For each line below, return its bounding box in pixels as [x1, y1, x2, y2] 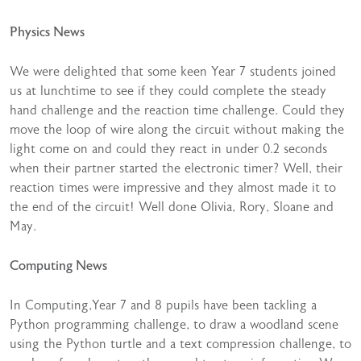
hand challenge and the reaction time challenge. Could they [10, 103, 345, 118]
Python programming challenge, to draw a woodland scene [10, 317, 338, 332]
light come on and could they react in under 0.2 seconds [10, 142, 327, 156]
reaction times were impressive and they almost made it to [10, 180, 336, 195]
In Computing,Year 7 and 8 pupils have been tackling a [10, 298, 317, 313]
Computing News [10, 259, 107, 273]
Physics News [10, 25, 85, 39]
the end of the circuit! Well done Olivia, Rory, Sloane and [10, 200, 334, 214]
